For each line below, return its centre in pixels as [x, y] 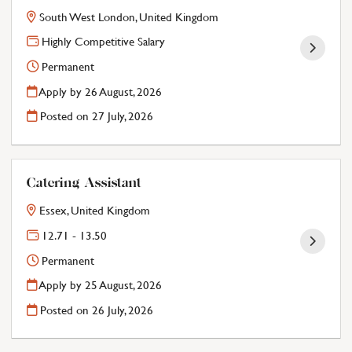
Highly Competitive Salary [102, 42]
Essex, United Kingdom [95, 211]
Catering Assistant [84, 185]
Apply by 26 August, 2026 [100, 92]
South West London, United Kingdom [129, 17]
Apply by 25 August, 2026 [100, 286]
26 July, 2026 [123, 310]
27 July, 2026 [123, 117]
